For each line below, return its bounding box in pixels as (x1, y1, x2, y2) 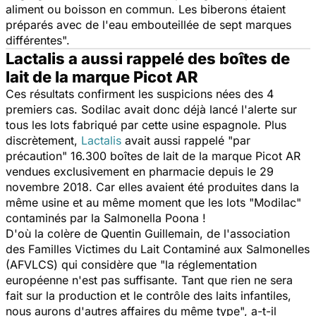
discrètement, (6, 133, 81, 147)
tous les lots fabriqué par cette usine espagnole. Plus (6, 117, 286, 132)
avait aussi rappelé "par (121, 133, 250, 147)
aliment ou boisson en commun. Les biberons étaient (6, 1, 286, 16)
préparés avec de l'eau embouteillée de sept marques (6, 17, 291, 32)
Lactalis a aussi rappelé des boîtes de (6, 49, 290, 68)
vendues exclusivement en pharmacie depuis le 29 (6, 164, 274, 178)
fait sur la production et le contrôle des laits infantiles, (6, 288, 291, 303)
